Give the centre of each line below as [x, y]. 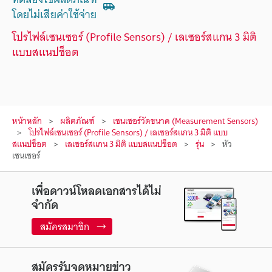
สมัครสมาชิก [64, 226]
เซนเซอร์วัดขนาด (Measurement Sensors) [185, 121]
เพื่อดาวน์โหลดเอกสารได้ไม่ [96, 190]
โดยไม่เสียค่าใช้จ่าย [54, 14]
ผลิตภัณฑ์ [77, 121]
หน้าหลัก [27, 121]
